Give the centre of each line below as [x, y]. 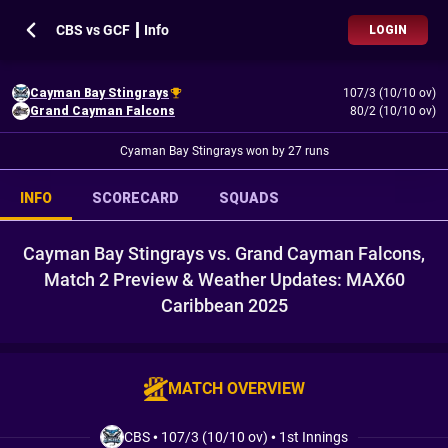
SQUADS [249, 198]
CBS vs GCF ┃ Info [112, 30]
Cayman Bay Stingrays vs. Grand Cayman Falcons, [224, 253]
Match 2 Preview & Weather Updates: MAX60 [224, 279]
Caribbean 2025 [224, 305]
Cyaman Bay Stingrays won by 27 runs [224, 151]
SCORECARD [135, 198]
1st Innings [313, 437]
